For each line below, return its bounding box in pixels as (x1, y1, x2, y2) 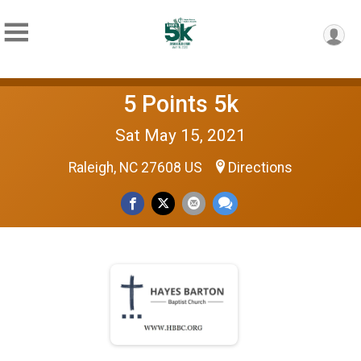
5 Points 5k (122, 90, 239, 118)
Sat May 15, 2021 (115, 126, 246, 145)
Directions (228, 160, 293, 176)
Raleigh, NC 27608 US (68, 160, 205, 176)
